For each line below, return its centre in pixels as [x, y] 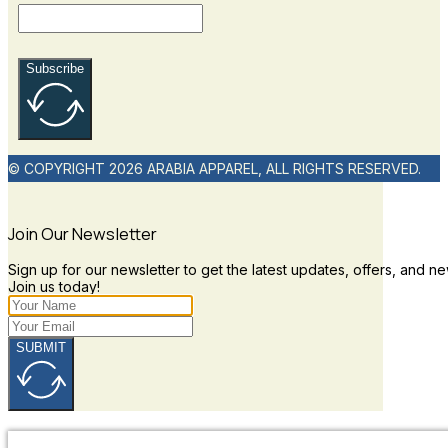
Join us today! [54, 287]
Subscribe [55, 68]
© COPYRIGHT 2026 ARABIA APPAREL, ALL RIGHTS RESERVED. [214, 168]
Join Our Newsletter [82, 233]
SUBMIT [41, 348]
